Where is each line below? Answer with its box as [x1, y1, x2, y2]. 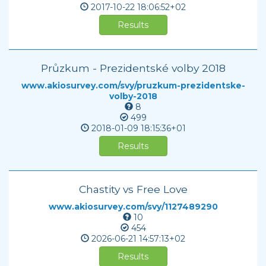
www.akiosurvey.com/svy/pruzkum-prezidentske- [21, 80, 245, 91]
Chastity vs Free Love [78, 183, 188, 195]
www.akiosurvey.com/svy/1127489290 [48, 201, 218, 212]
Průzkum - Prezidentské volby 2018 [40, 62, 226, 74]
